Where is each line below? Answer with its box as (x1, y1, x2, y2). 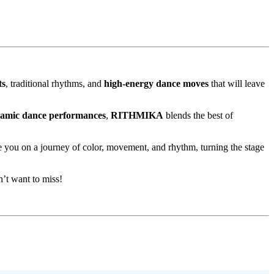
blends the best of (163, 110, 233, 121)
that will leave (209, 78, 265, 89)
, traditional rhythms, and (6, 78, 104, 89)
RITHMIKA (111, 110, 163, 121)
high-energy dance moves (104, 78, 209, 89)
